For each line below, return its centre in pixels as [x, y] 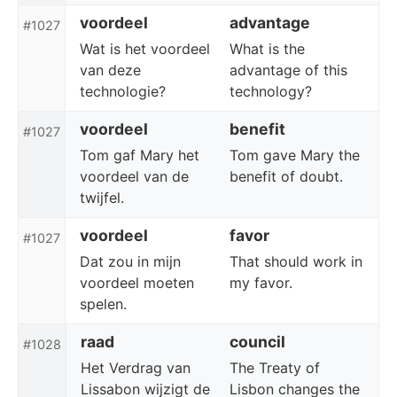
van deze [110, 70]
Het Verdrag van [136, 368]
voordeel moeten [137, 283]
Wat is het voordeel [145, 49]
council [257, 342]
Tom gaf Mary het [140, 155]
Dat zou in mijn [130, 261]
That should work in [296, 261]
